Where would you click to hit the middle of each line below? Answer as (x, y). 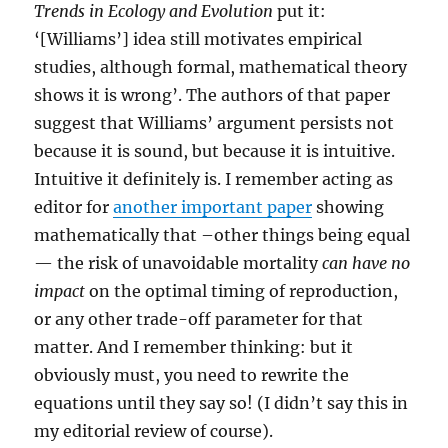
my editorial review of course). (154, 431)
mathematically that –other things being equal (222, 235)
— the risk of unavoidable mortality (178, 263)
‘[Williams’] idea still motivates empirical (198, 39)
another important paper (213, 207)
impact (60, 291)
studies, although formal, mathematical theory (221, 67)
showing (348, 207)
